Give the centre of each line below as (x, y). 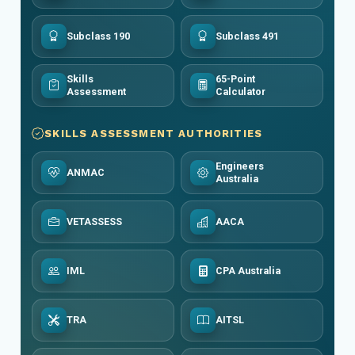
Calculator (240, 91)
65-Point (235, 78)
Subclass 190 (98, 36)
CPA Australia (248, 270)
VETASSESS (94, 221)
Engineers (240, 166)
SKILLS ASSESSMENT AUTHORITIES (154, 133)
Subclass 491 (247, 36)
